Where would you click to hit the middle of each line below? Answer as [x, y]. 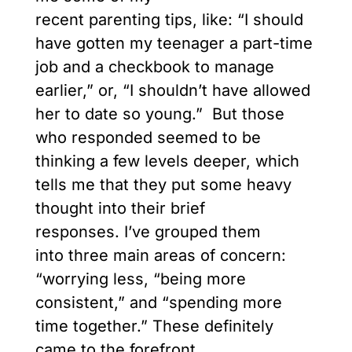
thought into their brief [120, 209]
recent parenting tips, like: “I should [169, 20]
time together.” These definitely [154, 326]
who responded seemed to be [148, 138]
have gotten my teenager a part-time [174, 44]
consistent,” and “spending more [159, 303]
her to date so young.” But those [160, 114]
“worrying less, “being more [141, 279]
